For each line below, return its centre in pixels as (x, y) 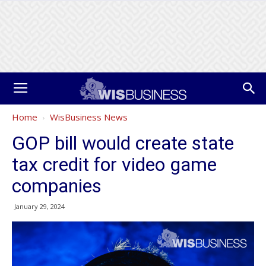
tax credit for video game (114, 164)
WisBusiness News (89, 117)
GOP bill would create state (123, 143)
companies (57, 186)
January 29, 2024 (39, 206)
